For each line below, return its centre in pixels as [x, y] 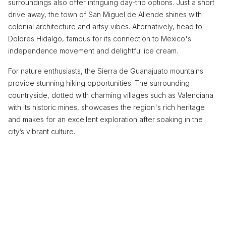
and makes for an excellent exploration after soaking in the [105, 119]
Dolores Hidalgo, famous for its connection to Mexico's [100, 39]
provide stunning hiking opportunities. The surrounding [99, 83]
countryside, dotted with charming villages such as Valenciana [111, 95]
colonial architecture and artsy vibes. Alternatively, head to [105, 26]
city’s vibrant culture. [42, 131]
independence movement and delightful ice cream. [93, 51]
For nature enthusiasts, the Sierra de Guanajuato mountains [106, 71]
